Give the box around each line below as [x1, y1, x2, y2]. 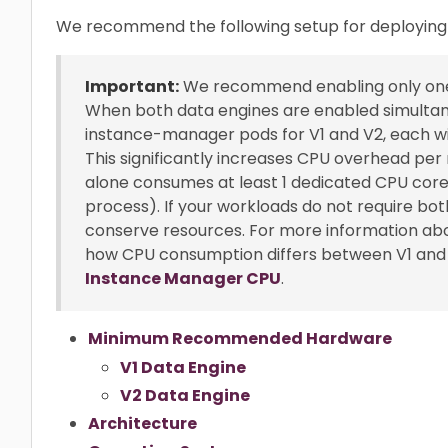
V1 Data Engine [120, 355, 246, 379]
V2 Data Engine [120, 383, 250, 407]
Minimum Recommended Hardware [88, 327, 392, 350]
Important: [85, 75, 179, 98]
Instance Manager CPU [85, 267, 281, 290]
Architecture [88, 411, 197, 435]
